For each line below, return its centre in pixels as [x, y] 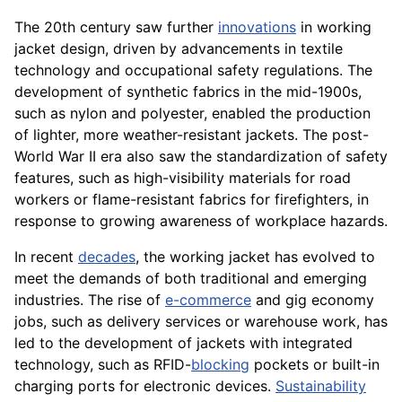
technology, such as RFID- [103, 365]
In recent [46, 257]
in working [334, 27]
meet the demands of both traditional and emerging [191, 279]
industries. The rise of [90, 300]
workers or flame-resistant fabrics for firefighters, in [192, 200]
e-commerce [208, 300]
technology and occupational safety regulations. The [193, 70]
